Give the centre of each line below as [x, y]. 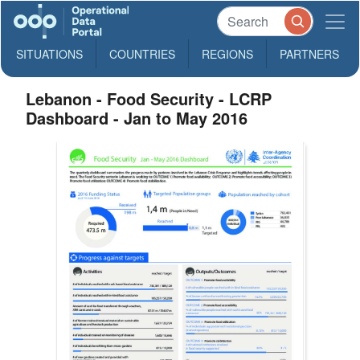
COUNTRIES [142, 54]
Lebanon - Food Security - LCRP [149, 98]
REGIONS [227, 54]
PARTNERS [309, 54]
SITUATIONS [49, 54]
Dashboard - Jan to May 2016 [137, 118]
